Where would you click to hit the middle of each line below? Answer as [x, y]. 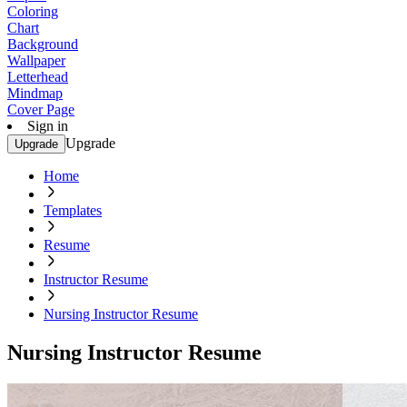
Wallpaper [36, 60]
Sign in [48, 126]
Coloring [33, 11]
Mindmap [35, 93]
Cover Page [41, 109]
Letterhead [38, 77]
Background [43, 44]
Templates [73, 210]
